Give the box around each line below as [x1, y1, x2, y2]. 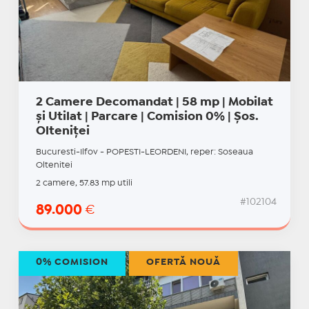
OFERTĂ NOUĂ [146, 258, 221, 267]
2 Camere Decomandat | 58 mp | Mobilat [35, 97, 273, 108]
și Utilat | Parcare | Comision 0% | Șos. [35, 112, 259, 123]
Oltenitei [35, 161, 72, 170]
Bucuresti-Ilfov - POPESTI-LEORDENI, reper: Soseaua [35, 148, 253, 157]
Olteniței [35, 126, 90, 137]
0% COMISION [35, 258, 108, 267]
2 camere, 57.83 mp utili [35, 179, 132, 188]
